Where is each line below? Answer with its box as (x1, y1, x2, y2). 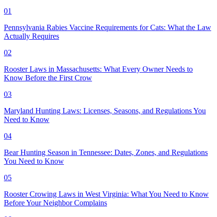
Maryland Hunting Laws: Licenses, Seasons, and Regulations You (4, 106, 206, 115)
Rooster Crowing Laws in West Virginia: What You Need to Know (4, 189, 209, 198)
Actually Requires (4, 31, 59, 40)
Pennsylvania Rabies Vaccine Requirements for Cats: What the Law (4, 23, 211, 31)
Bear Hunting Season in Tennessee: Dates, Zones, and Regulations (4, 148, 208, 156)
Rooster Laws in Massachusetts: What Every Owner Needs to (4, 64, 193, 73)
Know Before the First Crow (4, 73, 92, 82)
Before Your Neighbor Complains (4, 198, 107, 207)
